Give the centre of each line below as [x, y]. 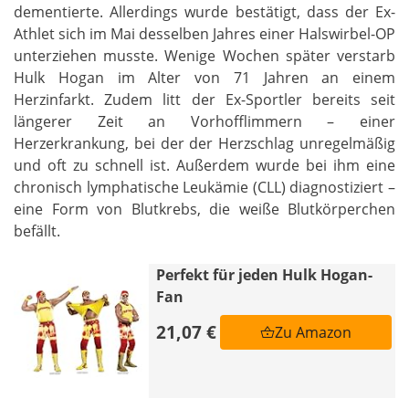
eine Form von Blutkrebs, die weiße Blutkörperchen [204, 209]
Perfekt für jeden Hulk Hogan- [264, 274]
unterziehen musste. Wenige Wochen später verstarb [204, 55]
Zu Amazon [313, 332]
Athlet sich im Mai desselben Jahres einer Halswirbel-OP [204, 33]
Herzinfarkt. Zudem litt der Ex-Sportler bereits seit [204, 99]
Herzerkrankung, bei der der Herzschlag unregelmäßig [204, 143]
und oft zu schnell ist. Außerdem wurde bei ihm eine [204, 165]
